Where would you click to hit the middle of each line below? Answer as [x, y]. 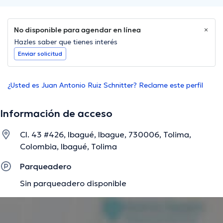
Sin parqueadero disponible [73, 183]
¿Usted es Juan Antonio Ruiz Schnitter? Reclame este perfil [105, 85]
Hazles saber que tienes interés [66, 42]
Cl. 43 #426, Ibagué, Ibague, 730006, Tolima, [106, 135]
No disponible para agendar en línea [77, 30]
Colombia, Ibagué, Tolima [68, 147]
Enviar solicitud [40, 54]
